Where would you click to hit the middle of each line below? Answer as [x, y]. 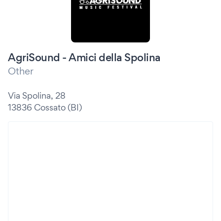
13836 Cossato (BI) [45, 107]
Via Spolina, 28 [37, 95]
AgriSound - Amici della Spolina [84, 57]
